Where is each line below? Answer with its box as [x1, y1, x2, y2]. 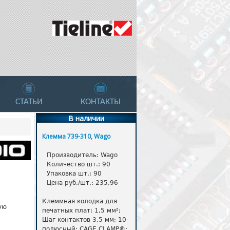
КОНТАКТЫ [81, 98, 121, 106]
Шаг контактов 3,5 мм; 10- [42, 216, 128, 223]
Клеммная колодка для [42, 198, 117, 205]
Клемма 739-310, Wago [42, 132, 111, 141]
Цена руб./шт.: [47, 179, 95, 186]
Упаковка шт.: [47, 170, 93, 177]
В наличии [68, 113, 104, 123]
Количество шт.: [47, 161, 102, 168]
